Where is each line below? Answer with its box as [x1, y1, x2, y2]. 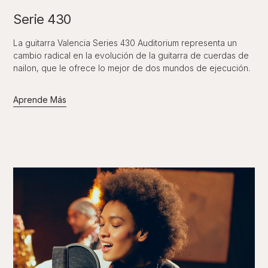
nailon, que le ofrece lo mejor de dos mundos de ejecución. [13, 63, 251, 73]
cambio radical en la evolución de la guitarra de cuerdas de [13, 50, 249, 60]
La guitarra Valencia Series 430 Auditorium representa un [13, 38, 237, 48]
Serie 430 [13, 11, 71, 27]
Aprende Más [13, 95, 67, 105]
